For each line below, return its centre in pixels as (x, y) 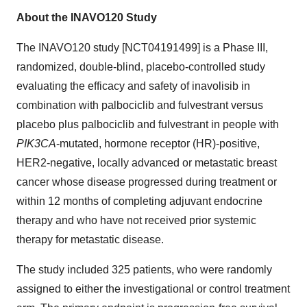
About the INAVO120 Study (87, 17)
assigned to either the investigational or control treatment (153, 289)
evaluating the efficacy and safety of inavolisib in (133, 86)
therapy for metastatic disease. (90, 240)
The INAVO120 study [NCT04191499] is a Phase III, (142, 48)
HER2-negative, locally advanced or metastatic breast (147, 163)
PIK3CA (36, 144)
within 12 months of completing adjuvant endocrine (139, 201)
